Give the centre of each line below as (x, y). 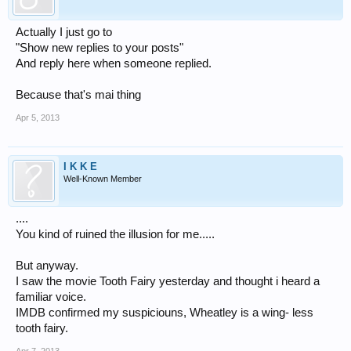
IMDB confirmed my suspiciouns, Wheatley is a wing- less (165, 313)
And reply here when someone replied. (114, 63)
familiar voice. (51, 297)
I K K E (80, 166)
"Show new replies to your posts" (100, 48)
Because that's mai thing (78, 95)
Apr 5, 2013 (38, 118)
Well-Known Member (103, 179)
